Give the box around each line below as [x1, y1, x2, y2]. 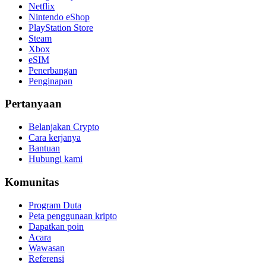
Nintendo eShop [28, 11, 90, 22]
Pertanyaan [5, 97, 62, 110]
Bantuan [28, 143, 60, 154]
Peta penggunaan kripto [28, 210, 117, 221]
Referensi [28, 253, 64, 264]
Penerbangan [28, 65, 77, 75]
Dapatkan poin [28, 221, 84, 232]
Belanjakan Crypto [28, 122, 99, 132]
